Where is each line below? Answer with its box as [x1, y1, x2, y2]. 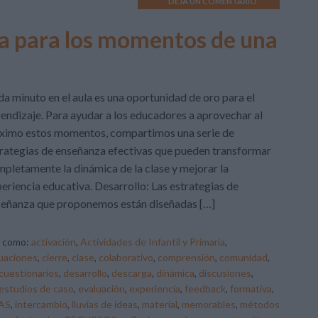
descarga [111, 267, 152, 279]
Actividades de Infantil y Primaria [80, 236, 225, 248]
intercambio [15, 298, 67, 310]
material [142, 298, 177, 310]
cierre [42, 251, 67, 263]
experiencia [129, 283, 180, 295]
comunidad [219, 251, 268, 263]
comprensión [158, 251, 215, 263]
